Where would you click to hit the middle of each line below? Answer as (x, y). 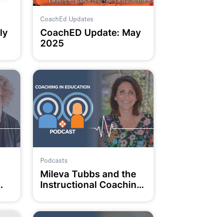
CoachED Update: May (90, 32)
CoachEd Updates (67, 19)
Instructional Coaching (91, 185)
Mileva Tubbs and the (88, 174)
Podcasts (54, 160)
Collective (62, 195)
